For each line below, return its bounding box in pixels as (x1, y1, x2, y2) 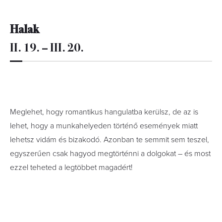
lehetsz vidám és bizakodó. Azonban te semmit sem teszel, (10, 135, 209, 145)
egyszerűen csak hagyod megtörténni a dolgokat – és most (10, 149, 211, 159)
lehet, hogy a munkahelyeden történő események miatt (10, 121, 198, 131)
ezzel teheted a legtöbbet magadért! (10, 163, 133, 172)
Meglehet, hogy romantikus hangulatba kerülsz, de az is (10, 107, 198, 117)
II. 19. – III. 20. (10, 38, 84, 55)
